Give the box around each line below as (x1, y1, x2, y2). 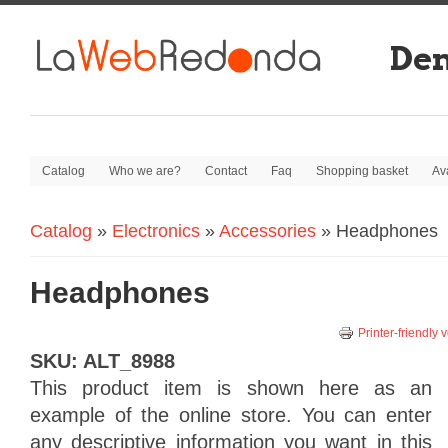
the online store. (141, 403, 292, 426)
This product (30, 376, 150, 399)
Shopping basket (316, 164, 408, 178)
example (30, 403, 105, 426)
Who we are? (109, 164, 181, 178)
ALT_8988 (83, 349, 175, 372)
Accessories (219, 221, 316, 241)
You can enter (301, 403, 433, 426)
